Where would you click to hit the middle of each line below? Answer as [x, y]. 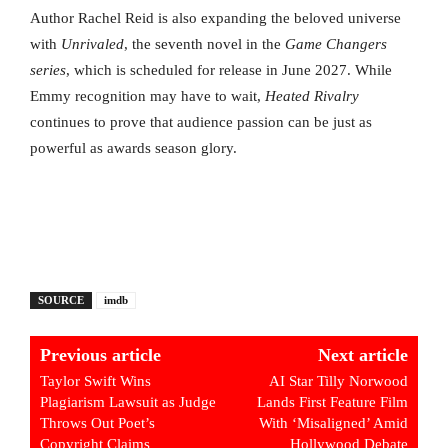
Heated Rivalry [312, 96]
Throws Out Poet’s [97, 423]
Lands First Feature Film [332, 402]
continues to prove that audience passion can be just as [201, 122]
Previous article [100, 355]
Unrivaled [92, 44]
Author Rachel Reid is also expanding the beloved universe [215, 18]
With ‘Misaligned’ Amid [333, 423]
